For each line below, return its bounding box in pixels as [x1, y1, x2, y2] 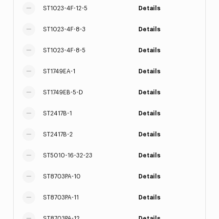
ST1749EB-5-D [43, 89, 83, 95]
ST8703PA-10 [43, 174, 81, 179]
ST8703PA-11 [43, 195, 79, 200]
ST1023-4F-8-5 [43, 47, 86, 53]
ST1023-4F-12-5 [43, 5, 88, 11]
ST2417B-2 [43, 131, 73, 137]
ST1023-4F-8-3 [43, 26, 86, 32]
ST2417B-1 [43, 110, 72, 116]
